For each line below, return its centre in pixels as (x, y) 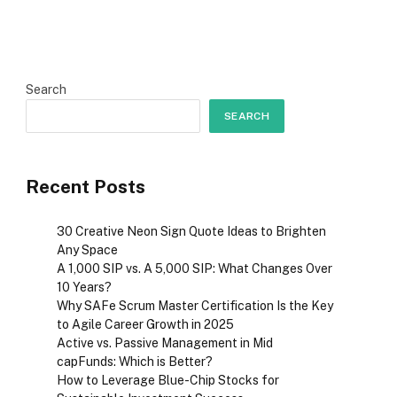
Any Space (87, 250)
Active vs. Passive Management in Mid (165, 343)
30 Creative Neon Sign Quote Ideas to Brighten (191, 232)
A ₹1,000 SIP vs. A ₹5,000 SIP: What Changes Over (195, 269)
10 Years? (84, 288)
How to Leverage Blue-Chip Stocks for (168, 381)
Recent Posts (86, 187)
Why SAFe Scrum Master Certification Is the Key (195, 306)
